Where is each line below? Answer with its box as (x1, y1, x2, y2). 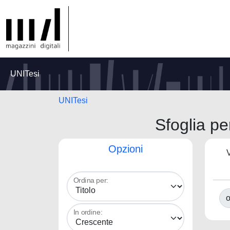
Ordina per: (73, 177, 108, 184)
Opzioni (108, 143, 143, 155)
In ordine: (73, 208, 103, 216)
